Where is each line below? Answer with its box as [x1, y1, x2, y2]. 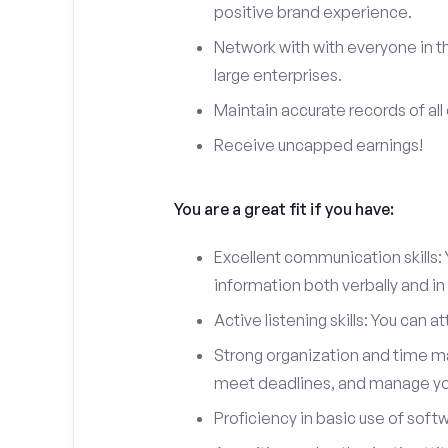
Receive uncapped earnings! [213, 135, 423, 155]
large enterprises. [213, 65, 342, 85]
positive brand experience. [213, 2, 412, 22]
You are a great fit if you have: [173, 199, 394, 219]
